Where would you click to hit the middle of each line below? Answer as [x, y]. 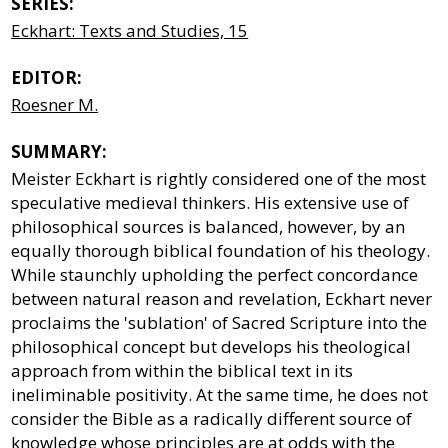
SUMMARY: [59, 151]
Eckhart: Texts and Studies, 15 [130, 30]
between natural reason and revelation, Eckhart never [222, 298]
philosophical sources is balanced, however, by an [208, 226]
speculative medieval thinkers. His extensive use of [210, 202]
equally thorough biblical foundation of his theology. [221, 250]
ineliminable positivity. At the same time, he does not [220, 394]
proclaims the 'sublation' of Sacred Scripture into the [219, 322]
